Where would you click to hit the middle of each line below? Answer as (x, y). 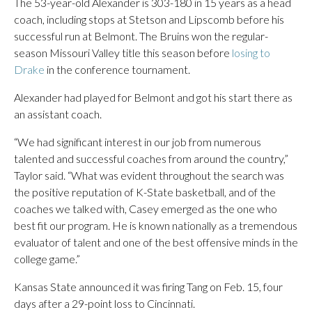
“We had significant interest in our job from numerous (138, 142)
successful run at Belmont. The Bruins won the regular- (141, 36)
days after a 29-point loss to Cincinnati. (104, 303)
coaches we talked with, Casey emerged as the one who (146, 209)
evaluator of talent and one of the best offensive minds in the (156, 242)
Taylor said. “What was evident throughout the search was (149, 175)
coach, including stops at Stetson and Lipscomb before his (149, 19)
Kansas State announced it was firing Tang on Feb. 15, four (148, 287)
